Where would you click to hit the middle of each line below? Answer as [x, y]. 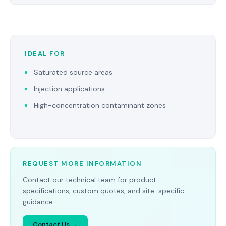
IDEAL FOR [45, 54]
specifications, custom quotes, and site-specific [103, 191]
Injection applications [69, 89]
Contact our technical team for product [90, 180]
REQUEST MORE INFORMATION [82, 164]
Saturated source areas [73, 72]
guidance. [39, 202]
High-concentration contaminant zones [100, 105]
